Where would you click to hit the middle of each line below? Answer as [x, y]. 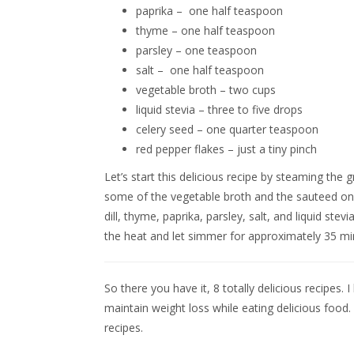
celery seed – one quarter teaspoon [227, 129]
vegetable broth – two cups [206, 90]
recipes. [124, 328]
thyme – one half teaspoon [205, 30]
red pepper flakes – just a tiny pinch [226, 149]
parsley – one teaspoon [196, 50]
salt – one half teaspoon [200, 70]
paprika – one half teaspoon [209, 11]
